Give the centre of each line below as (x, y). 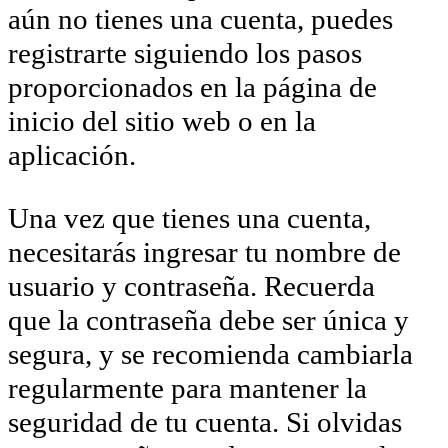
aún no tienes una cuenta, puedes (200, 18)
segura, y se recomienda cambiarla (210, 353)
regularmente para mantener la (187, 387)
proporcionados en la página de (192, 86)
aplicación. (72, 154)
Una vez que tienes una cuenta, (189, 217)
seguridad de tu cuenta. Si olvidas (205, 421)
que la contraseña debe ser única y (208, 319)
